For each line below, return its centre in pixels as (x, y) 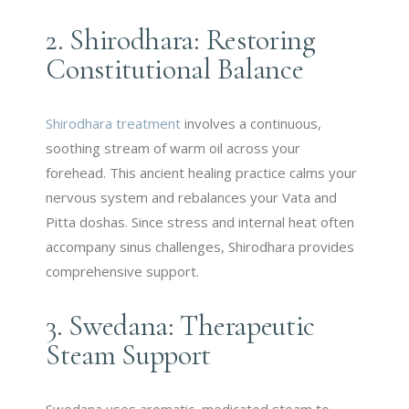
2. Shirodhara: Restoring (181, 39)
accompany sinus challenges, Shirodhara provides (200, 246)
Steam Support (129, 354)
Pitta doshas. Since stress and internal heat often (200, 221)
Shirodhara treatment (114, 123)
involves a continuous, (252, 123)
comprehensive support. (123, 271)
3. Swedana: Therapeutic (180, 325)
